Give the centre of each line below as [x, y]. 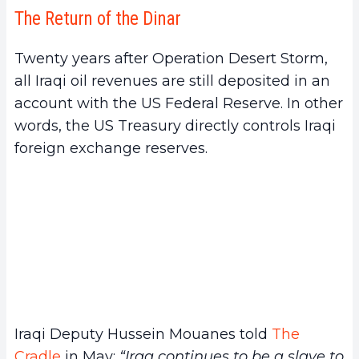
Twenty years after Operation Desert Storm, [171, 59]
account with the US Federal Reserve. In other [179, 104]
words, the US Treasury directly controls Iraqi [175, 126]
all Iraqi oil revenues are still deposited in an [172, 81]
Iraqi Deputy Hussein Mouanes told [143, 334]
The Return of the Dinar [98, 19]
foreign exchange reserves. [111, 149]
